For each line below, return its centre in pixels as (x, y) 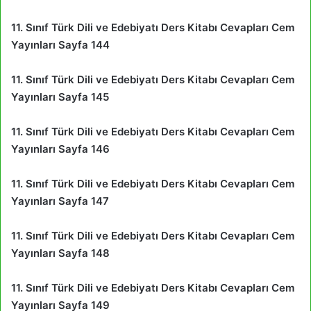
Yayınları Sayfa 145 (60, 96)
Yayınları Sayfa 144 (60, 44)
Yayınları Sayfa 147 (60, 201)
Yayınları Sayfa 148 (60, 253)
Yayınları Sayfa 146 (60, 149)
